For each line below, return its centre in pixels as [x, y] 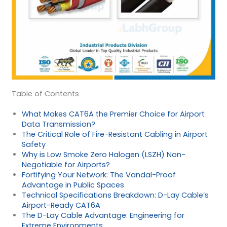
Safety [33, 144]
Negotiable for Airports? [66, 164]
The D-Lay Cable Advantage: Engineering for [103, 215]
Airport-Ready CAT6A [61, 205]
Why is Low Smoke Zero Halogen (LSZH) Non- [103, 154]
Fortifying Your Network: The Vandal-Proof [99, 175]
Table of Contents [45, 93]
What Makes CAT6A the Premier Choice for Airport [113, 114]
